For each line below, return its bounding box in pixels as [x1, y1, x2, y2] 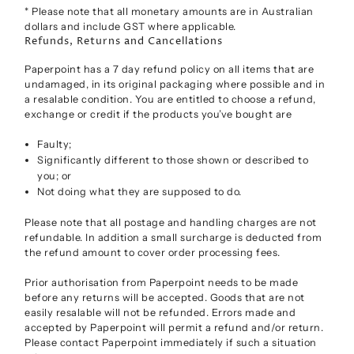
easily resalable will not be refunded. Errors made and [24, 307, 296, 319]
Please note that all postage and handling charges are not [24, 217, 317, 229]
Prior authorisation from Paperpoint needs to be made [24, 277, 299, 289]
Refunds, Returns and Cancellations [24, 34, 224, 48]
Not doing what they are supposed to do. [37, 186, 242, 198]
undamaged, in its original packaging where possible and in [24, 77, 326, 90]
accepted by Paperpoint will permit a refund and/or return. [24, 322, 324, 334]
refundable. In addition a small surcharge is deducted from [24, 232, 322, 244]
